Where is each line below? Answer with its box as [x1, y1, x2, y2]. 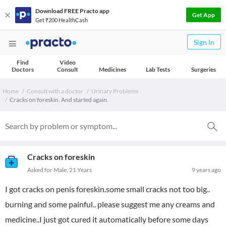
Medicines [99, 66, 126, 73]
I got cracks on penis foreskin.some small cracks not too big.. [5, 184, 210, 194]
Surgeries [191, 66, 216, 73]
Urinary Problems [91, 87, 138, 95]
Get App [192, 11, 215, 19]
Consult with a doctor [27, 87, 83, 95]
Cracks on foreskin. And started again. [10, 96, 108, 103]
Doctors [11, 66, 34, 73]
